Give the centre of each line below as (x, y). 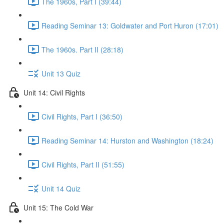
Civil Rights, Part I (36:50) (82, 116)
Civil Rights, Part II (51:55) (83, 164)
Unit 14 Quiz (61, 188)
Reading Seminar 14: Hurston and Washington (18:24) (127, 140)
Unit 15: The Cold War (58, 207)
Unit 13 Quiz (61, 73)
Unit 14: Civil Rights (54, 92)
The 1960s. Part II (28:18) (82, 49)
